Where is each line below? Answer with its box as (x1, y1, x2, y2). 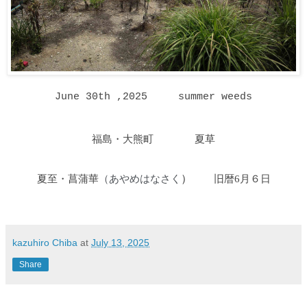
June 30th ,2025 (55, 90, 166, 103)
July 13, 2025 (91, 236, 149, 248)
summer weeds (166, 90, 252, 103)
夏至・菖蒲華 (34, 172, 99, 184)
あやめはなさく (108, 172, 181, 184)
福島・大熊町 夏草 (92, 132, 215, 145)
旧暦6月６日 (213, 172, 271, 184)
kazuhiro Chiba (12, 236, 77, 248)
